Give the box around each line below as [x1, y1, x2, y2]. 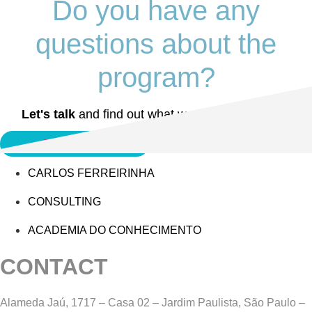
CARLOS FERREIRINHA [28, 167, 155, 180]
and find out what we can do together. [75, 107, 290, 122]
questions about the [36, 29, 276, 60]
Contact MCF [42, 138, 107, 150]
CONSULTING [28, 196, 101, 208]
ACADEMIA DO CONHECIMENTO [28, 224, 201, 237]
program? [97, 62, 215, 93]
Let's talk [22, 107, 75, 122]
